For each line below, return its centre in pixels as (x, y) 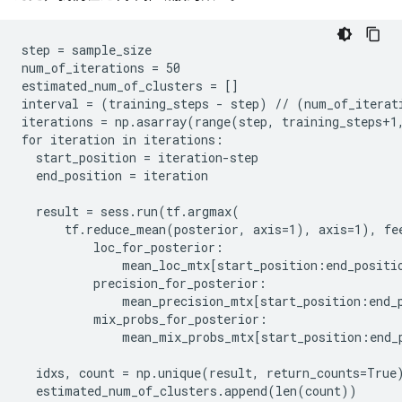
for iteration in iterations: (122, 140)
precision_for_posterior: (144, 284)
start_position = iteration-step (140, 158)
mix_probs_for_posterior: (144, 319)
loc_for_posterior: (122, 248)
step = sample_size (87, 50)
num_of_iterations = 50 (101, 68)
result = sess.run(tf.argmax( (131, 212)
